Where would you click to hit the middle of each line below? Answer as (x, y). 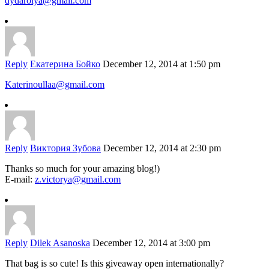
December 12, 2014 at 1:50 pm (162, 64)
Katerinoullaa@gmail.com (55, 85)
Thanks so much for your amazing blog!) (82, 169)
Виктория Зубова (65, 148)
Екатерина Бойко (65, 64)
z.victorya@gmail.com (78, 180)
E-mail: (20, 180)
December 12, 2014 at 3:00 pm (151, 243)
